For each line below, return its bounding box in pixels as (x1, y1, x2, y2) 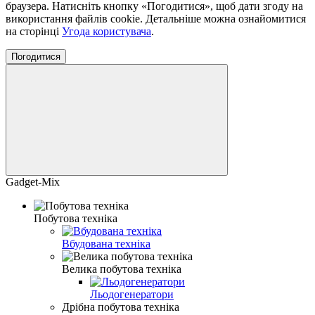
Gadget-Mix (6, 175, 60, 188)
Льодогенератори (90, 288, 174, 300)
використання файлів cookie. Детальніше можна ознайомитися (6, 12, 306, 25)
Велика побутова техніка (62, 262, 181, 275)
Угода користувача (62, 25, 151, 37)
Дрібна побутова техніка (62, 300, 179, 313)
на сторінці (6, 25, 62, 37)
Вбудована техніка (62, 237, 150, 250)
